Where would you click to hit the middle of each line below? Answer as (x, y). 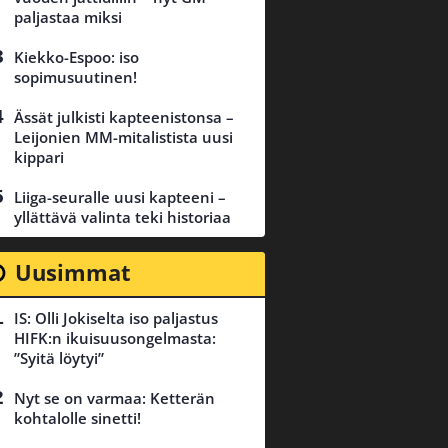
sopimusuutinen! (75, 77)
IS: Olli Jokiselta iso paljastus (116, 318)
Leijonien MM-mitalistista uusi (123, 137)
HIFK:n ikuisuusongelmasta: (115, 338)
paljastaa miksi (68, 17)
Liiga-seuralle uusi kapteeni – (120, 197)
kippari (39, 157)
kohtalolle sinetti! (77, 418)
